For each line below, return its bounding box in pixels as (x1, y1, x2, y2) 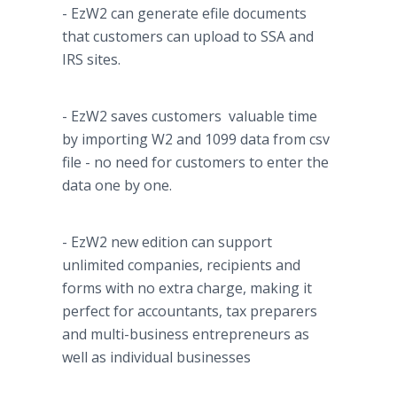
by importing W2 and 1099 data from (62, 129, 309, 149)
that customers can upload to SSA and (62, 27, 314, 46)
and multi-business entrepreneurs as (62, 324, 309, 344)
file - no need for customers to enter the (62, 152, 329, 172)
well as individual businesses (62, 347, 251, 367)
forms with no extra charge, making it (62, 278, 312, 298)
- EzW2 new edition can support (62, 232, 272, 252)
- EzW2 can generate (62, 4, 202, 23)
